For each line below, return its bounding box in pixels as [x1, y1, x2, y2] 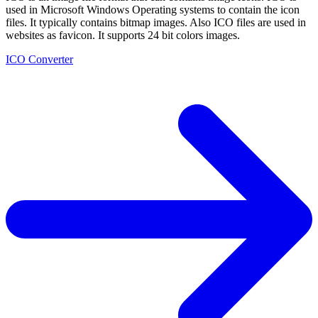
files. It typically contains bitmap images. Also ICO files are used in [6, 16, 306, 29]
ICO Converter [6, 53, 73, 66]
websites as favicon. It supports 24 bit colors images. [6, 29, 240, 42]
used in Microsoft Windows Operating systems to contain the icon [6, 4, 300, 16]
